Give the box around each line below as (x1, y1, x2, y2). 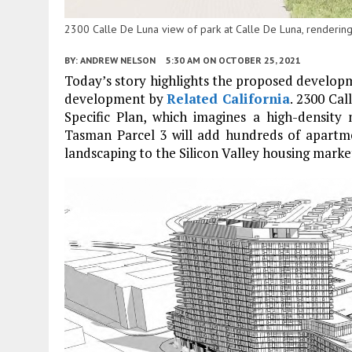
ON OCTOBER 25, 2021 (203, 53, 301, 66)
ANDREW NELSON (80, 53, 156, 66)
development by (64, 89, 167, 108)
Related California (167, 89, 291, 108)
